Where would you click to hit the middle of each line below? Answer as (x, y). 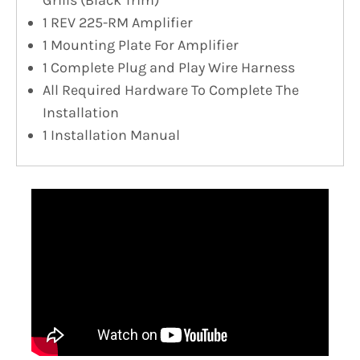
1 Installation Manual (111, 135)
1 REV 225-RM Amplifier (118, 22)
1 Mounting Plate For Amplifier (141, 45)
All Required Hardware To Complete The (171, 90)
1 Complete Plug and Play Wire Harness (169, 67)
